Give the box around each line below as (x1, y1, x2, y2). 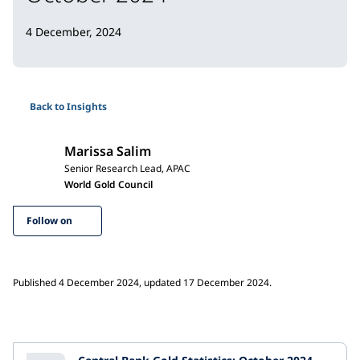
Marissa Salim (64, 141, 151, 160)
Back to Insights (30, 99, 107, 113)
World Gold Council (64, 177, 153, 191)
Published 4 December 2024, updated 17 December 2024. (13, 275, 272, 289)
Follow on (27, 213, 72, 227)
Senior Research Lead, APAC (64, 161, 190, 175)
